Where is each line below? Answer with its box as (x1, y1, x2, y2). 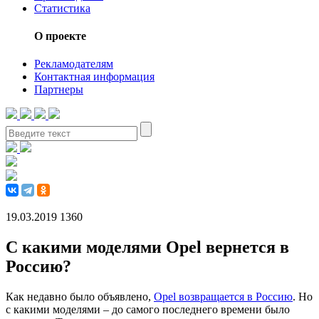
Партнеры (34, 83, 83, 96)
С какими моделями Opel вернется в (6, 237, 289, 256)
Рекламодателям (34, 58, 113, 70)
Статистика (34, 1, 90, 14)
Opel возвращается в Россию (154, 290, 293, 303)
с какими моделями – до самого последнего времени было (6, 303, 290, 315)
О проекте (34, 29, 86, 42)
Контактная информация (34, 70, 155, 83)
